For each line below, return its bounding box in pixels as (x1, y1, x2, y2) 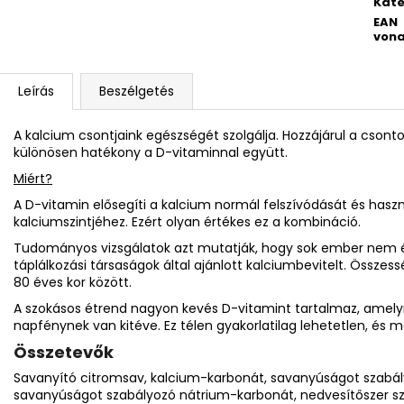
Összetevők (14, 340, 114, 363)
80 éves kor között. (14, 272, 132, 291)
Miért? (14, 169, 52, 188)
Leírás (18, 81, 54, 100)
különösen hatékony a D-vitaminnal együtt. (14, 142, 288, 161)
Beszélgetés (99, 81, 174, 100)
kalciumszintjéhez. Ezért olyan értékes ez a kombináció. (14, 212, 361, 231)
